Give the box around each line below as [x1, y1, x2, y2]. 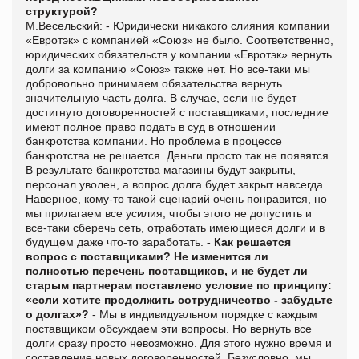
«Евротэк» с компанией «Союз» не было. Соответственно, [26, 33, 333, 46]
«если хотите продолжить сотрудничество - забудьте [26, 292, 333, 306]
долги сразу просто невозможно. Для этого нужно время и [26, 336, 332, 349]
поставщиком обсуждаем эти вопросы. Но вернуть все [26, 321, 312, 335]
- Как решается [207, 235, 291, 248]
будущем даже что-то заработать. [26, 235, 207, 248]
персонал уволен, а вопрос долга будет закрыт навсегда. [26, 177, 326, 191]
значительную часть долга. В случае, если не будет [26, 91, 296, 104]
